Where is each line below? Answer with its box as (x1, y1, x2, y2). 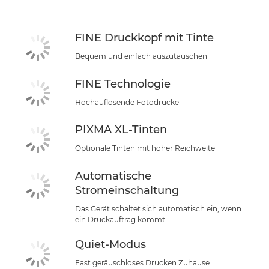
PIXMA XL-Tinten (75, 123, 167, 137)
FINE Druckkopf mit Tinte (75, 31, 214, 44)
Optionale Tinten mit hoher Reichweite (75, 144, 215, 153)
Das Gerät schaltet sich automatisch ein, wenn (75, 204, 241, 213)
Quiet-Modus (75, 237, 146, 251)
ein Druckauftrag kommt (75, 214, 165, 224)
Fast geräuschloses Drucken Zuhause (75, 258, 210, 267)
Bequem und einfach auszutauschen (75, 52, 207, 61)
